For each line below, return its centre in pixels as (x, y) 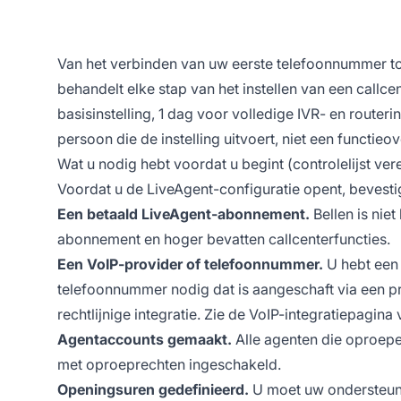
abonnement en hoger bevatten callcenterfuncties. (224, 239)
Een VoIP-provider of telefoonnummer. (190, 264)
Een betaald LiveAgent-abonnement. (183, 213)
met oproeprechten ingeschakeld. (169, 364)
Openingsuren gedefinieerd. (153, 389)
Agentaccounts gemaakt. (145, 339)
